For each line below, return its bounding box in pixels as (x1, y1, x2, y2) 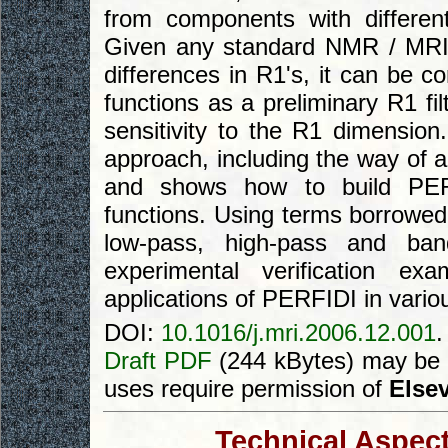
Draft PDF (104, 347, 212, 375)
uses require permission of (104, 375, 389, 403)
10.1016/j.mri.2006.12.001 (161, 319, 436, 347)
